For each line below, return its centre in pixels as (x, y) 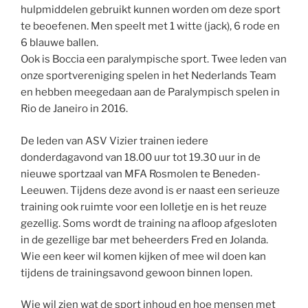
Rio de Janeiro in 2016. (74, 109)
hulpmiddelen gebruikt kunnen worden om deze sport (151, 10)
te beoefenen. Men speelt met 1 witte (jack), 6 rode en (150, 26)
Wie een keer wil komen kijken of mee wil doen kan (143, 256)
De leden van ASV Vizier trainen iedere (114, 141)
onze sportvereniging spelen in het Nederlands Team (148, 76)
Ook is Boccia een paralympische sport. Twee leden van (154, 59)
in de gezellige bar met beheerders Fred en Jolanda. (144, 240)
